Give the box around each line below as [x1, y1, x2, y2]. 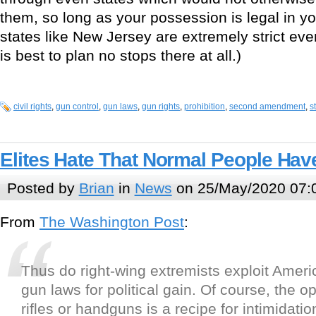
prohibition [184, 102, 225, 112]
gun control [56, 102, 99, 112]
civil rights [13, 102, 51, 112]
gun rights [142, 102, 180, 112]
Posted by [6, 179, 79, 196]
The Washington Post [39, 214, 184, 231]
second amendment [229, 102, 305, 112]
